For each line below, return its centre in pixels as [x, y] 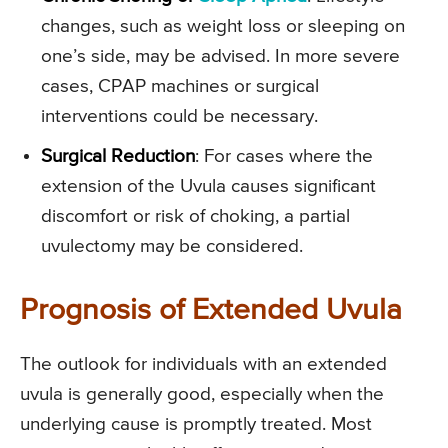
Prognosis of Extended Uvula [211, 311]
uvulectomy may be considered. [172, 247]
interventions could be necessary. [179, 117]
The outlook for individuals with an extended [203, 365]
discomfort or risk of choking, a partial [195, 217]
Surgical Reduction [118, 157]
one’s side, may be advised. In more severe [220, 57]
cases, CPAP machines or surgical [180, 87]
